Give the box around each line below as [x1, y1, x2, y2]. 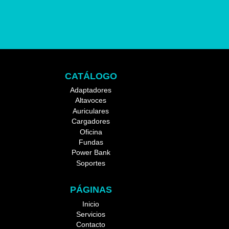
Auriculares [73, 106, 109, 115]
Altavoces [75, 96, 107, 105]
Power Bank [71, 148, 110, 157]
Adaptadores [70, 85, 112, 94]
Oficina [79, 127, 102, 136]
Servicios [76, 210, 106, 219]
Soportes [76, 158, 106, 167]
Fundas [78, 138, 103, 147]
